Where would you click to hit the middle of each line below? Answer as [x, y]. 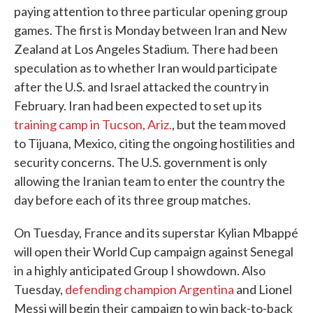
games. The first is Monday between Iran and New [151, 30]
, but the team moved [229, 124]
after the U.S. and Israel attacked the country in [141, 87]
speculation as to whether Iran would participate [146, 68]
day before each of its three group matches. [132, 200]
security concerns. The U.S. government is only [140, 162]
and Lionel [263, 289]
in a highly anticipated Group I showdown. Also [140, 270]
